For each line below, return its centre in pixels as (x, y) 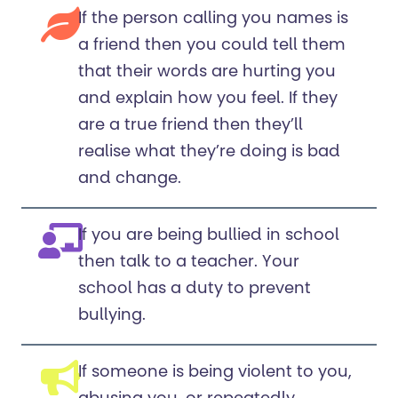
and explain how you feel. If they (208, 100)
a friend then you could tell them (212, 47)
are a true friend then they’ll (191, 127)
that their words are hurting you (207, 73)
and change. (132, 180)
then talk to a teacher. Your (189, 263)
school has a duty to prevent (195, 290)
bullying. (116, 317)
